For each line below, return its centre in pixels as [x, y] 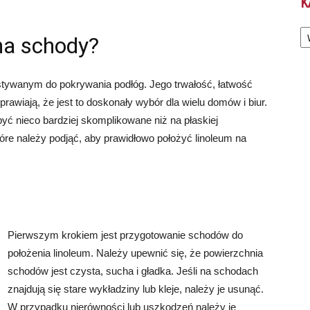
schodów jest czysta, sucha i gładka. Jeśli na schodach [133, 271]
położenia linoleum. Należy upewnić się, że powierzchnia [135, 253]
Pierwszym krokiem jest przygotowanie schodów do [125, 235]
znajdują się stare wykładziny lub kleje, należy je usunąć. [136, 289]
